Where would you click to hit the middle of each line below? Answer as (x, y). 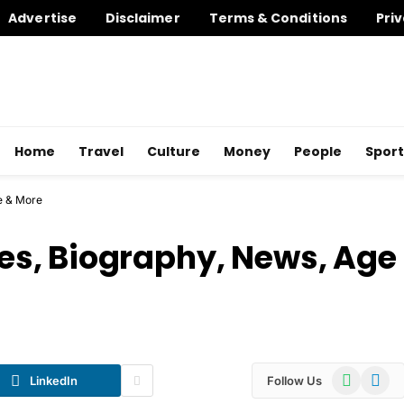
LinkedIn (54, 380)
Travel (101, 151)
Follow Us (294, 380)
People (318, 151)
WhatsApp (363, 375)
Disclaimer (142, 18)
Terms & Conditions (278, 18)
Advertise (42, 18)
